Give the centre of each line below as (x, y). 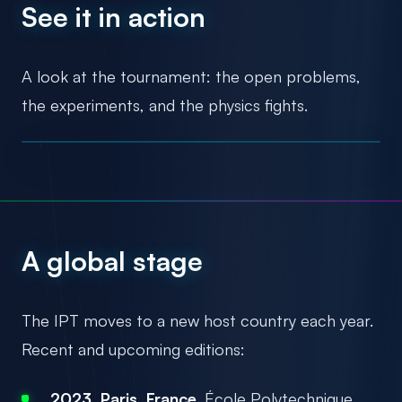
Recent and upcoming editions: (133, 349)
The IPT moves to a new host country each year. (197, 320)
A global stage (112, 260)
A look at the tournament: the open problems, (191, 76)
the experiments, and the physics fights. (165, 105)
